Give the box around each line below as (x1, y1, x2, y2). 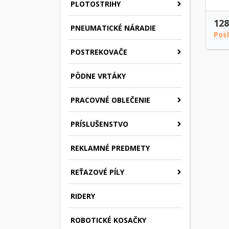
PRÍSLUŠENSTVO (71, 119, 128, 129)
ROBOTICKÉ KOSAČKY (71, 215, 146, 225)
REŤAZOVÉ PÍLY (71, 167, 124, 177)
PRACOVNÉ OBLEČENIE (71, 95, 150, 105)
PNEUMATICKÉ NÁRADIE (71, 22, 156, 33)
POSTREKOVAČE (71, 47, 127, 57)
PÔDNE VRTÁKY (71, 71, 126, 81)
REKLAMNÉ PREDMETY (71, 143, 150, 153)
